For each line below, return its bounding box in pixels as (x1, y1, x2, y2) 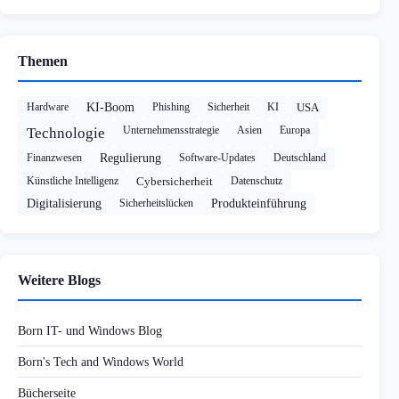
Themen (18, 53, 68, 69)
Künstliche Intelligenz (27, 174, 118, 187)
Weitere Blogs (18, 272, 101, 288)
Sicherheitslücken (119, 196, 193, 209)
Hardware (27, 100, 69, 113)
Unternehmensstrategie (123, 123, 219, 136)
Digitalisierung (27, 196, 102, 210)
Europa (280, 123, 310, 136)
